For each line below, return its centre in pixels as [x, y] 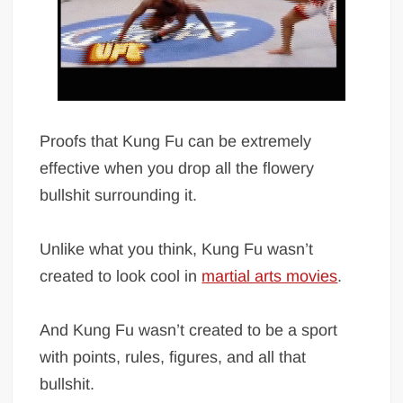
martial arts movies [270, 277]
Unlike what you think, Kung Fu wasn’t [177, 250]
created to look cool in [121, 277]
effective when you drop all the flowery [177, 169]
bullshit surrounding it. [119, 196]
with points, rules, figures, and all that [173, 358]
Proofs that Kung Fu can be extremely [176, 142]
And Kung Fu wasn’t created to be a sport [189, 331]
